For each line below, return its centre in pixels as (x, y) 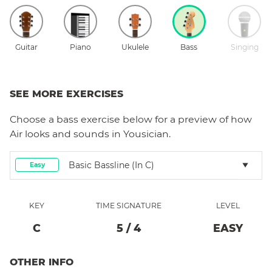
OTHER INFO (42, 262)
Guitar (26, 47)
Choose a (33, 119)
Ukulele (135, 47)
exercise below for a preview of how (165, 119)
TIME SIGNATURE (129, 205)
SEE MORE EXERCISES (66, 93)
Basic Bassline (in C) (111, 165)
